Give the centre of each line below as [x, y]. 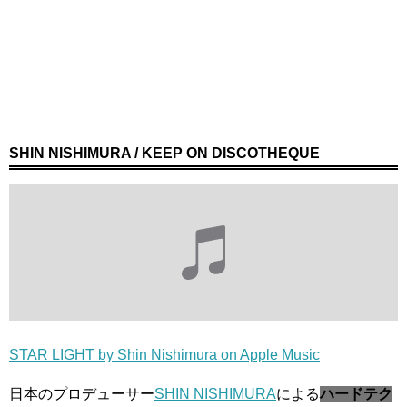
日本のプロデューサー [82, 394]
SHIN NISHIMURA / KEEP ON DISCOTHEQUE [164, 154]
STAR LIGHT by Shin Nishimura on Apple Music [164, 355]
